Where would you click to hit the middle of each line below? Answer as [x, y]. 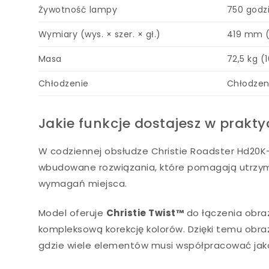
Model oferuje [72, 213]
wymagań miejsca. [83, 183]
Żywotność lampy [78, 10]
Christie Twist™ [145, 213]
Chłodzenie [63, 83]
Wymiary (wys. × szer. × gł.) [99, 34]
